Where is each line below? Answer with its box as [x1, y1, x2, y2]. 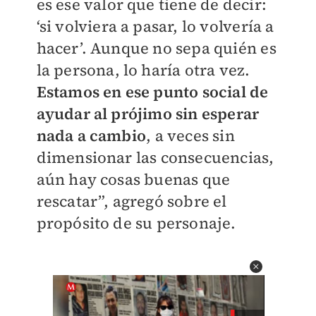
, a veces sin [146, 125, 235, 147]
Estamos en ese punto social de [36, 81, 269, 103]
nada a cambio [36, 125, 147, 147]
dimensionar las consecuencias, [36, 147, 274, 169]
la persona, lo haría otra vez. [36, 59, 250, 81]
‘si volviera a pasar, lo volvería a [36, 16, 274, 37]
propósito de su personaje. [36, 212, 236, 234]
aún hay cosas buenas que [36, 169, 231, 190]
